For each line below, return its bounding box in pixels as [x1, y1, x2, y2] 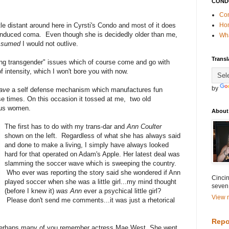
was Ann [56, 187, 84, 195]
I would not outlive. [22, 39, 78, 48]
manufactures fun [111, 85, 163, 94]
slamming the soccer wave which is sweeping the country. [5, 159, 177, 167]
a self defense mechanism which [12, 85, 109, 94]
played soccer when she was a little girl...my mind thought [5, 177, 177, 186]
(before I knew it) [5, 187, 57, 195]
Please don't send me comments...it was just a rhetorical [5, 196, 175, 204]
